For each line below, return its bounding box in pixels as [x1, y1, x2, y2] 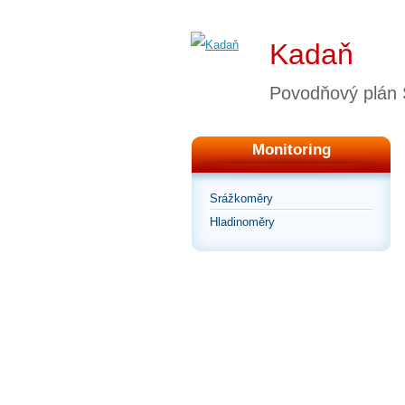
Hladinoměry [210, 215, 275, 230]
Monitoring [251, 141, 331, 159]
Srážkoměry [210, 192, 273, 206]
